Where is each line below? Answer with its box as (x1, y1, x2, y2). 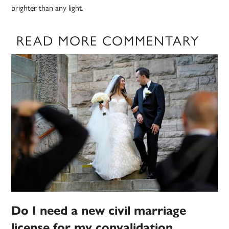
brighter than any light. (11, 3, 84, 13)
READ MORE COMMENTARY (16, 33, 200, 50)
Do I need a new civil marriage (11, 203, 187, 219)
